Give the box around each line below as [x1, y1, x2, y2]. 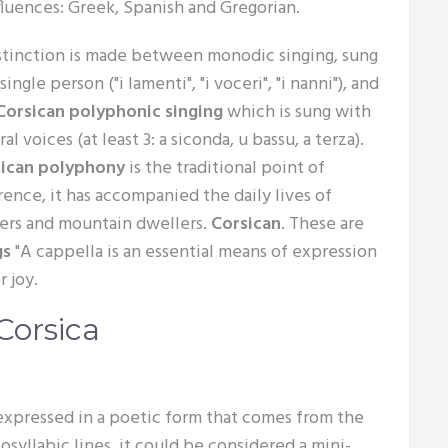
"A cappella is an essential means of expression [15, 238, 377, 267]
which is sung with [223, 98, 371, 127]
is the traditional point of [129, 154, 325, 183]
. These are [281, 210, 364, 239]
